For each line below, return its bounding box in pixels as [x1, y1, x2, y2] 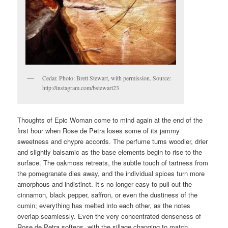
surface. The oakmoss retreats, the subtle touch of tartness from [17, 157, 209, 167]
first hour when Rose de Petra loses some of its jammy [17, 125, 180, 135]
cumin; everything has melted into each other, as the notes [17, 200, 191, 210]
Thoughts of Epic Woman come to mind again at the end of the [17, 115, 203, 125]
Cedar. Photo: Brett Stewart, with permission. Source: [42, 74, 172, 82]
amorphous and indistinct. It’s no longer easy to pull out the [17, 179, 192, 189]
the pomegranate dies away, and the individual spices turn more [17, 168, 205, 178]
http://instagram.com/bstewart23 [42, 83, 120, 92]
